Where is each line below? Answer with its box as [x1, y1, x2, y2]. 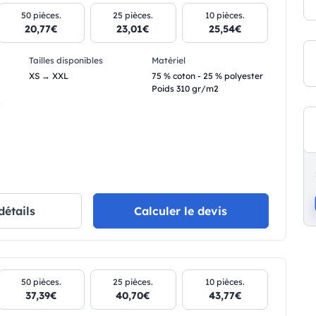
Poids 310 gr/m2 [151, 83, 219, 95]
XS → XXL [28, 71, 68, 82]
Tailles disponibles [28, 55, 103, 66]
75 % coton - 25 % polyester [151, 71, 263, 82]
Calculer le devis [134, 204, 228, 219]
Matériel [151, 55, 186, 66]
